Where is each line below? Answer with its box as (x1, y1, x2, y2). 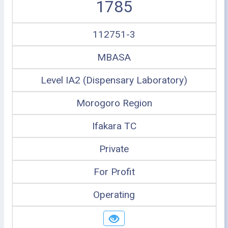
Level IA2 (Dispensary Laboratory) (41, 74, 187, 86)
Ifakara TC (92, 120, 136, 132)
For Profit (93, 166, 135, 178)
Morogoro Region (76, 97, 152, 109)
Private (99, 143, 129, 155)
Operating (93, 189, 135, 201)
